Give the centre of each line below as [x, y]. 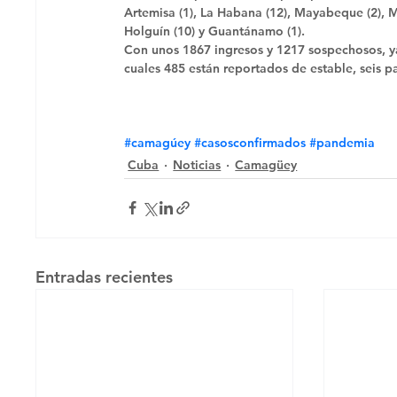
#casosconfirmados [250, 142]
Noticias [197, 164]
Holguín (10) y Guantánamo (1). [217, 31]
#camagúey [158, 142]
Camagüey [266, 164]
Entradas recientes [105, 276]
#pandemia [343, 142]
